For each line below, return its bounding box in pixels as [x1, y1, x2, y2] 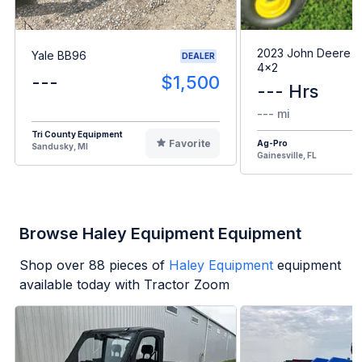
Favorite [168, 137, 211, 149]
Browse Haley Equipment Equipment [19, 223, 301, 243]
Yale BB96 [32, 48, 86, 63]
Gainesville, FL [257, 149, 317, 160]
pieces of [105, 256, 165, 273]
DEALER [182, 50, 215, 61]
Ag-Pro [257, 137, 288, 148]
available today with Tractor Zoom [19, 276, 229, 293]
